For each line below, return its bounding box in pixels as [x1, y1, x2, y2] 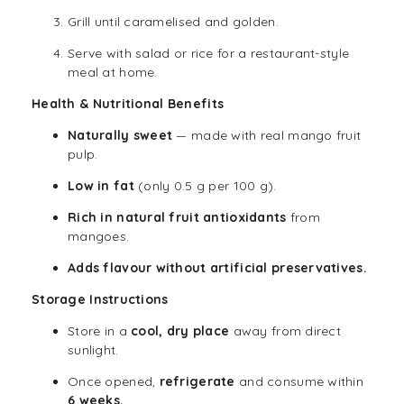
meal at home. [68, 64, 158, 81]
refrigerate [159, 373, 235, 390]
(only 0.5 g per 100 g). [133, 178, 277, 195]
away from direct [229, 323, 342, 340]
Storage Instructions [32, 291, 169, 308]
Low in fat [68, 178, 134, 195]
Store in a [68, 323, 132, 340]
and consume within [234, 373, 364, 390]
